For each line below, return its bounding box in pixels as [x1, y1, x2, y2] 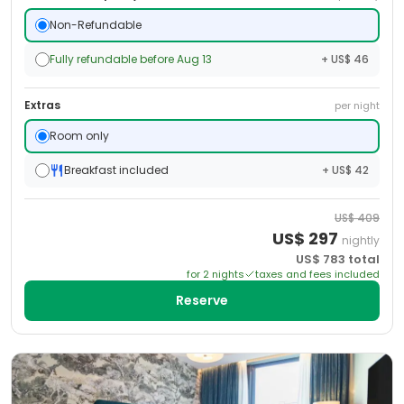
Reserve [176, 291, 228, 309]
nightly [342, 233, 380, 248]
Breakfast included [64, 162, 169, 178]
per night [335, 98, 380, 113]
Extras [24, 97, 60, 113]
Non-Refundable [50, 17, 142, 32]
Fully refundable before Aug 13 [50, 51, 212, 67]
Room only [50, 128, 109, 143]
